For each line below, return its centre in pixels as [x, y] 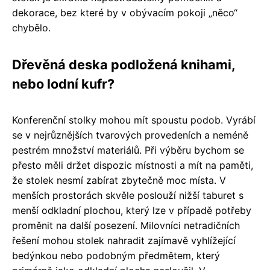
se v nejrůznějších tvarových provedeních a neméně [130, 135]
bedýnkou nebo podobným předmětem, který [116, 256]
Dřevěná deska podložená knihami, [124, 65]
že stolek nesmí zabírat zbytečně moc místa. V [119, 181]
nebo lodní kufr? [63, 84]
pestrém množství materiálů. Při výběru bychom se [128, 150]
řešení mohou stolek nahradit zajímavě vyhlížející [124, 241]
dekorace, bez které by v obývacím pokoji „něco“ [125, 13]
